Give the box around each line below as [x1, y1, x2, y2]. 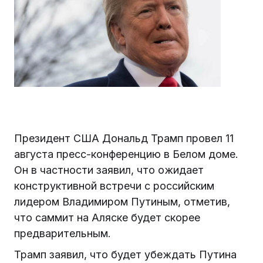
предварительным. [14, 227, 111, 240]
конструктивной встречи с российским [14, 179, 214, 192]
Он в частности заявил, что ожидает [14, 163, 204, 176]
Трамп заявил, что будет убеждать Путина [14, 248, 237, 261]
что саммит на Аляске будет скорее [14, 211, 200, 224]
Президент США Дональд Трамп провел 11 [14, 131, 234, 144]
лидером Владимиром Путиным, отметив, [14, 195, 230, 208]
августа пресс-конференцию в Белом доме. [14, 147, 238, 160]
